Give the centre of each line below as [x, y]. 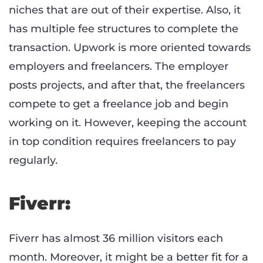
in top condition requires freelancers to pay [122, 142]
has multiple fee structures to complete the [124, 29]
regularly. [33, 161]
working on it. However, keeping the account [128, 123]
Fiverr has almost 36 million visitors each [116, 238]
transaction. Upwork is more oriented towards [130, 48]
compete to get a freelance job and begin [119, 104]
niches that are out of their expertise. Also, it [125, 10]
